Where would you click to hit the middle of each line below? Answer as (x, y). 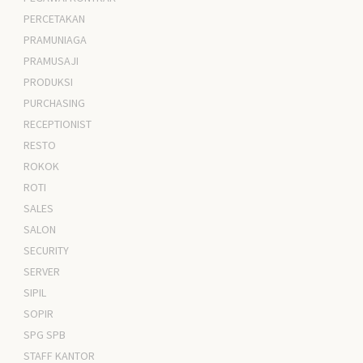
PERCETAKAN (55, 19)
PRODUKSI (49, 82)
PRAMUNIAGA (56, 40)
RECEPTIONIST (58, 124)
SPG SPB (45, 335)
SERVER (42, 272)
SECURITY (47, 251)
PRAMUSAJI (51, 61)
